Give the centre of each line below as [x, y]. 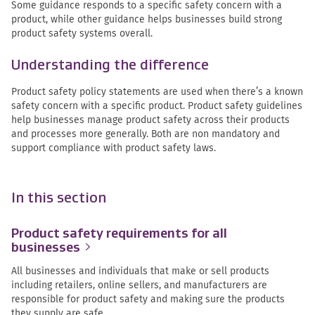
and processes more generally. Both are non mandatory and [146, 133]
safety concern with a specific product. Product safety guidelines [157, 105]
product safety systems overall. [82, 33]
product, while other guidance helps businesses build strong [147, 19]
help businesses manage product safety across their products [150, 119]
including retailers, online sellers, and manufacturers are [139, 284]
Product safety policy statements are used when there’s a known [157, 91]
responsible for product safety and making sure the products [148, 298]
